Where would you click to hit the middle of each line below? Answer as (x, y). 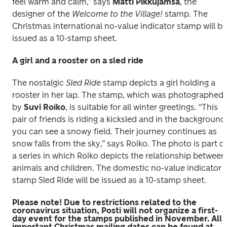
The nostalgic (39, 83)
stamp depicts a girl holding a (158, 83)
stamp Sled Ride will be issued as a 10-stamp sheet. (110, 180)
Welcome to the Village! (117, 14)
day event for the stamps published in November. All (117, 219)
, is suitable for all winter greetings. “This (142, 107)
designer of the (42, 14)
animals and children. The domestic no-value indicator (117, 168)
